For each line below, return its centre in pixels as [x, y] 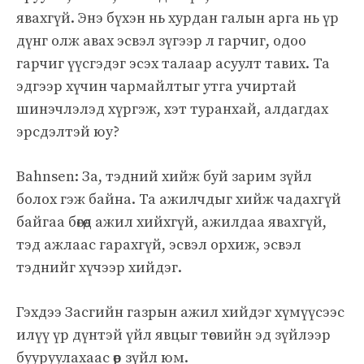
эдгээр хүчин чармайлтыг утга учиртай [156, 86]
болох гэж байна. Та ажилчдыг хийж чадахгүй [179, 199]
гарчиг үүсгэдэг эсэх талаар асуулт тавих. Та [173, 63]
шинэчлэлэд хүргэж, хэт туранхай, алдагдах [172, 109]
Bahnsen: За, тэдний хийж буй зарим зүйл [164, 176]
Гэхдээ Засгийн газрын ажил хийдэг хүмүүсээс [180, 312]
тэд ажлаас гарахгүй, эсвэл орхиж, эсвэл [159, 245]
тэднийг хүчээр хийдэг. [99, 267]
